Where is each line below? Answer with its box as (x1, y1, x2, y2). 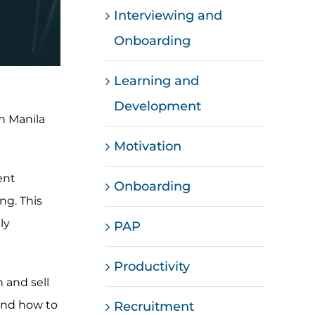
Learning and (114, 72, 200, 89)
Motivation (114, 138, 182, 154)
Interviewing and (114, 7, 223, 23)
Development (114, 98, 202, 114)
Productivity (114, 258, 191, 274)
